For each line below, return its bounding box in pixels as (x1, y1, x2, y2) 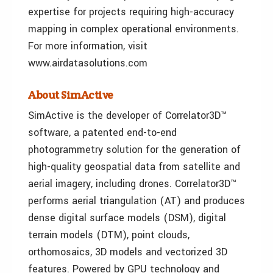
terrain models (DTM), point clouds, (28, 228, 190, 242)
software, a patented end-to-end (28, 126, 177, 140)
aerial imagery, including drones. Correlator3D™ (28, 177, 236, 191)
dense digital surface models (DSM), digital (28, 211, 226, 225)
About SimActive (28, 88, 113, 102)
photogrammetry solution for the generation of (28, 143, 241, 157)
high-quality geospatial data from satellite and (28, 160, 240, 174)
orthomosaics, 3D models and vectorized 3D (28, 245, 227, 259)
